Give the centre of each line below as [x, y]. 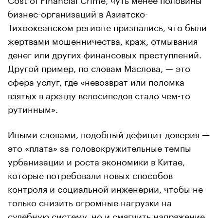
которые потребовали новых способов [90, 174]
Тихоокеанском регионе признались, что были [107, 26]
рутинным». [33, 108]
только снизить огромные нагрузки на [90, 201]
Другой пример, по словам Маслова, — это [99, 67]
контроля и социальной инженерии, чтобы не [105, 188]
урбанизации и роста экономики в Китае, [96, 160]
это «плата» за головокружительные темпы [100, 147]
